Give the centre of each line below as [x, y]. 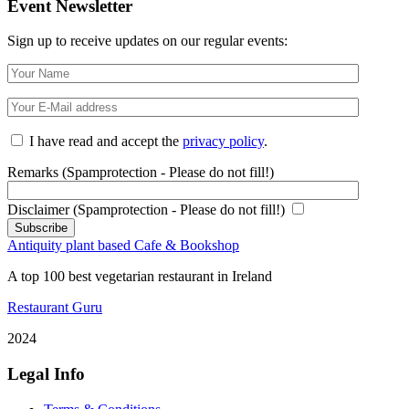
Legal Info [46, 373]
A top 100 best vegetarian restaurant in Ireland [140, 277]
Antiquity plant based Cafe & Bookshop [123, 246]
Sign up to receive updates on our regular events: [147, 41]
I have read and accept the [106, 142]
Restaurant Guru [55, 308]
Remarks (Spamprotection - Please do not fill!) [141, 173]
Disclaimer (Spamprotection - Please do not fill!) [146, 210]
